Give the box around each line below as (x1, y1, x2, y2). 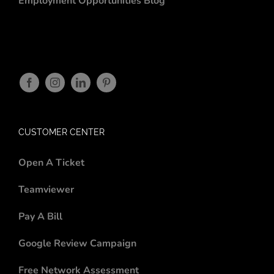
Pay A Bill (18, 209, 62, 223)
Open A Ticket (18, 155, 84, 169)
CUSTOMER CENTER (18, 127, 105, 137)
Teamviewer (18, 182, 74, 196)
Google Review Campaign (18, 236, 136, 250)
